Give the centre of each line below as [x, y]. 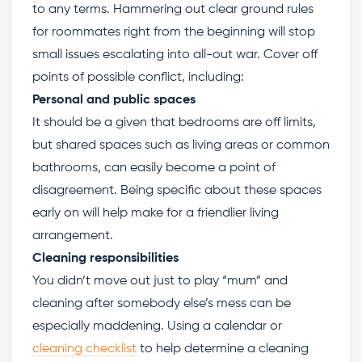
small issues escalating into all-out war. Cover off [175, 55]
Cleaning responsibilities [105, 259]
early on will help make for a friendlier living [156, 213]
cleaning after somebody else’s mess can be [162, 304]
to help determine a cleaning [223, 349]
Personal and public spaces [114, 100]
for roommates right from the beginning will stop [174, 32]
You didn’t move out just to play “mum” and [160, 281]
